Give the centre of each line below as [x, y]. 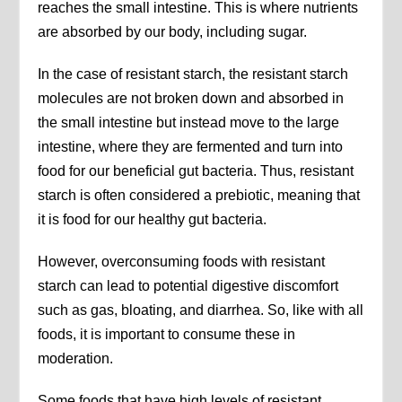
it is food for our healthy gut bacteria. [153, 219]
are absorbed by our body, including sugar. [173, 31]
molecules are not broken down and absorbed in [191, 98]
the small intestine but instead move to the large [189, 122]
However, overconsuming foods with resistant [182, 261]
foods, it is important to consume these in [167, 334]
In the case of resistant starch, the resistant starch [193, 74]
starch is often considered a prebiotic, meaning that [199, 195]
